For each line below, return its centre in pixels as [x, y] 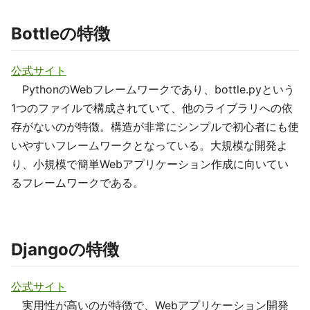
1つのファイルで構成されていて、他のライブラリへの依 [152, 108]
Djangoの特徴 [65, 249]
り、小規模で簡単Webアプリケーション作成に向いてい [150, 164]
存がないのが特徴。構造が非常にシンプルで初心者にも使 [155, 127]
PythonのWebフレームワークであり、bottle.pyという [153, 89]
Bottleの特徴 [61, 34]
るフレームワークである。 [77, 183]
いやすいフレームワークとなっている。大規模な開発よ [149, 145]
